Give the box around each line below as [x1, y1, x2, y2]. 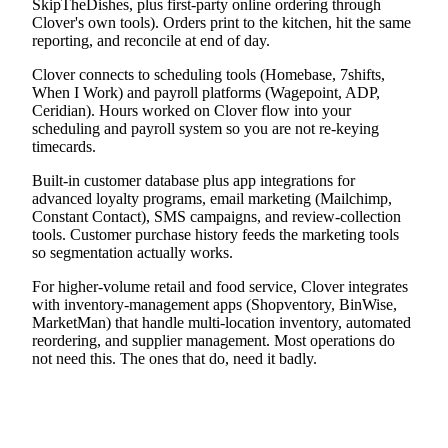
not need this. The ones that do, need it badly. [32, 350, 317, 368]
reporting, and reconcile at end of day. [32, 32, 270, 50]
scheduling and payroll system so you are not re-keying [32, 120, 379, 138]
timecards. [32, 138, 96, 156]
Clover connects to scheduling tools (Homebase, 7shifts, [32, 66, 385, 84]
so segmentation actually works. [32, 244, 233, 262]
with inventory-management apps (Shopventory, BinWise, [32, 296, 397, 314]
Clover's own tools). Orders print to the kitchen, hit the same [32, 14, 411, 32]
